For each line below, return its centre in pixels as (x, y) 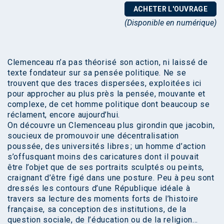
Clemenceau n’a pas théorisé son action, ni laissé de (108, 62)
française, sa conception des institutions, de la (97, 209)
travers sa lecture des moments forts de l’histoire (103, 199)
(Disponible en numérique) (170, 23)
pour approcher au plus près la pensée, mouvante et (107, 94)
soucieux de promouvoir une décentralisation (93, 136)
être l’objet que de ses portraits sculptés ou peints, (106, 167)
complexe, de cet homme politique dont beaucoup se (109, 104)
